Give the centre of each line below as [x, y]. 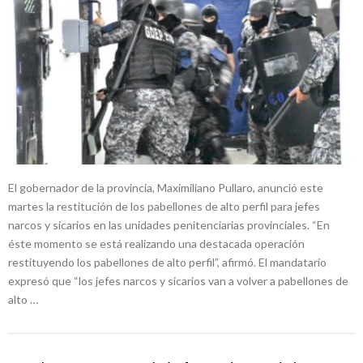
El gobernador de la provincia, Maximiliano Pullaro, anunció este [166, 188]
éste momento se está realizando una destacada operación [156, 244]
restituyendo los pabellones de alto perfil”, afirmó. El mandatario [167, 263]
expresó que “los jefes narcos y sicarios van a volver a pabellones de [178, 281]
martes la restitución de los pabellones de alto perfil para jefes [164, 207]
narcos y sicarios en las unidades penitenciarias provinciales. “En [169, 225]
